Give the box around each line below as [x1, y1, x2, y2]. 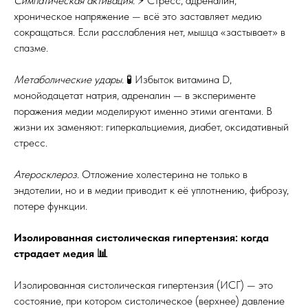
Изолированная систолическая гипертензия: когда [14, 231, 269, 244]
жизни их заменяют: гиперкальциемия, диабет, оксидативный [14, 120, 289, 133]
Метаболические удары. [14, 73, 126, 86]
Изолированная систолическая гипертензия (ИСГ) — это [14, 278, 273, 291]
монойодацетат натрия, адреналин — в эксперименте [14, 89, 256, 102]
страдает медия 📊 [14, 247, 108, 260]
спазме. [14, 41, 48, 54]
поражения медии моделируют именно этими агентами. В [14, 104, 272, 118]
